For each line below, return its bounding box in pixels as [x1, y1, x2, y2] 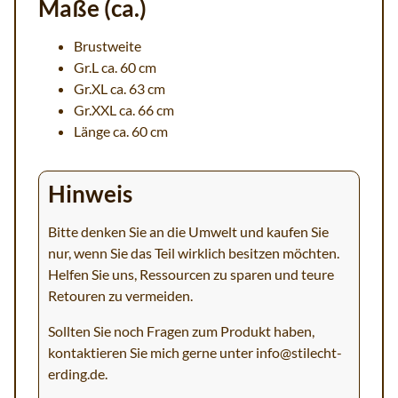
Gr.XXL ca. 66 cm [74, 101, 174, 118]
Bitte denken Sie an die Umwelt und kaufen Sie [48, 223, 329, 240]
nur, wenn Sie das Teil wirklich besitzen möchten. [48, 244, 339, 261]
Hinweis [48, 180, 132, 207]
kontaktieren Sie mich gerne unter [48, 344, 256, 361]
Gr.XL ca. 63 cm [74, 80, 165, 97]
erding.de [48, 365, 105, 382]
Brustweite [74, 37, 141, 54]
